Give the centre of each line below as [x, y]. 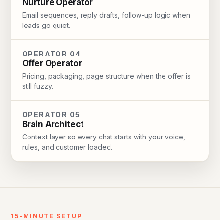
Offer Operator [52, 64]
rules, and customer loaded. [67, 147]
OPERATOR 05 [51, 115]
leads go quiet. [46, 26]
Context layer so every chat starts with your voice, [104, 137]
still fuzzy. [38, 86]
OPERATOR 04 [52, 54]
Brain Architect [53, 124]
